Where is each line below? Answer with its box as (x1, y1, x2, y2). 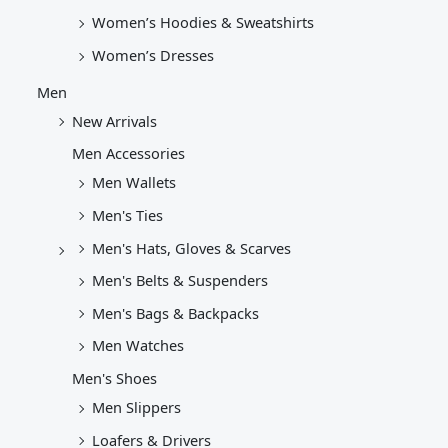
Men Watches (92, 335, 185, 356)
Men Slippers (92, 397, 182, 418)
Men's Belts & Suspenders (92, 270, 269, 291)
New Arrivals (72, 110, 158, 131)
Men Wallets (92, 172, 177, 193)
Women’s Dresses (92, 45, 215, 65)
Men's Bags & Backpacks (92, 302, 260, 323)
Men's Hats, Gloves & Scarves (92, 237, 292, 258)
